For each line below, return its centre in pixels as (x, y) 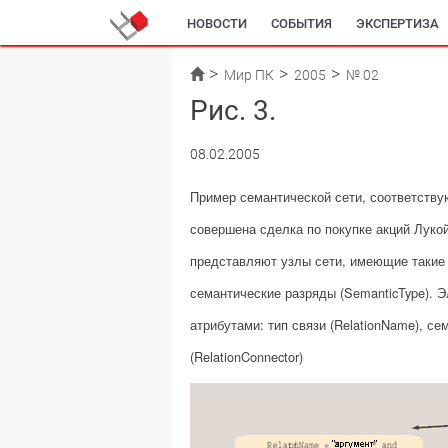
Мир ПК (249, 75)
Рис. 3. (233, 110)
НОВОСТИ (217, 23)
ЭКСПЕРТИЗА (397, 23)
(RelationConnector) (246, 356)
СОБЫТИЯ (301, 23)
